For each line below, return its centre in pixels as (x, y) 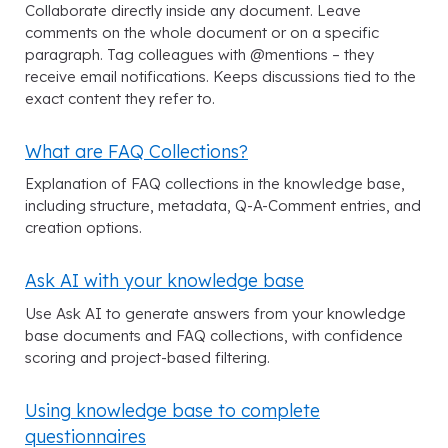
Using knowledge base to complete (172, 409)
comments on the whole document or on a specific (202, 33)
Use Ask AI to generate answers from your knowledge (215, 313)
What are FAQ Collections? (136, 151)
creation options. (83, 228)
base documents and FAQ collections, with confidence (214, 335)
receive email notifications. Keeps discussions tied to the (220, 77)
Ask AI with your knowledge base (164, 280)
